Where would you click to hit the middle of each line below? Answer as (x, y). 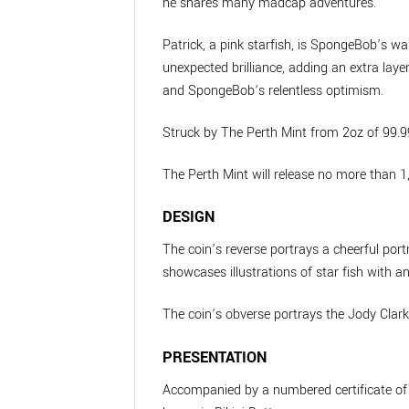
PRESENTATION (215, 357)
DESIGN (189, 217)
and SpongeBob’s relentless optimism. (273, 90)
